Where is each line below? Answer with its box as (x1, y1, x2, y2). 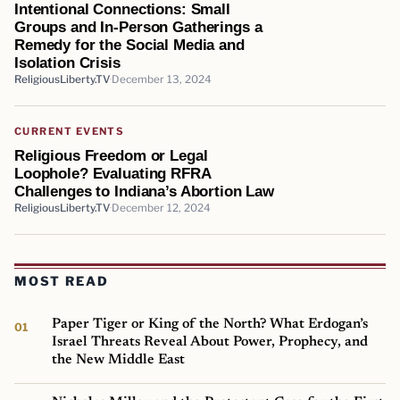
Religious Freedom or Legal (14, 146, 208, 164)
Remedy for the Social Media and (14, 35, 245, 54)
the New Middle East (52, 353, 186, 368)
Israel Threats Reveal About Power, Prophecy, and (52, 335, 369, 350)
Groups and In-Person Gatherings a (14, 17, 262, 36)
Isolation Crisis (14, 53, 121, 71)
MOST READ (14, 273, 109, 289)
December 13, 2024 (112, 72, 212, 86)
